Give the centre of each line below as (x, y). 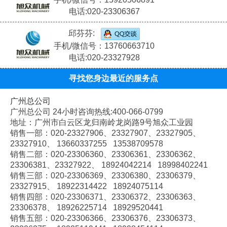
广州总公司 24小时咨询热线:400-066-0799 (87, 112)
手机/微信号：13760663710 (104, 46)
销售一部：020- (39, 133)
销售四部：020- (39, 197)
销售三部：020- (39, 176)
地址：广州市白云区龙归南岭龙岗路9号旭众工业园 (102, 123)
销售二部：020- (39, 155)
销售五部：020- (39, 218)
